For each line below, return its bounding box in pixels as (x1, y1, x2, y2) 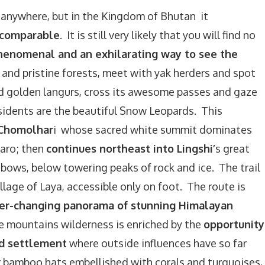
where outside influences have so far (67, 237, 247, 250)
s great (215, 142, 250, 155)
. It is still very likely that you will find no (60, 28, 256, 41)
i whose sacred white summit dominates (53, 123, 252, 136)
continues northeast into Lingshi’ (46, 142, 215, 155)
